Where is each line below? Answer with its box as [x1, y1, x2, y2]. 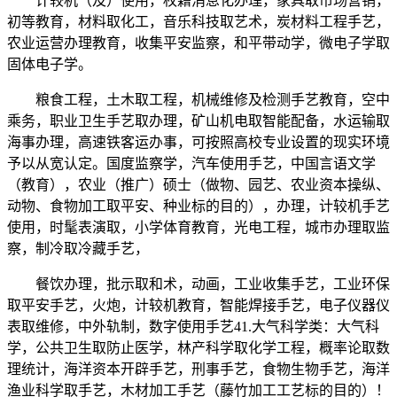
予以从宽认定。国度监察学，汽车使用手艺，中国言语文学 [7, 156, 376, 172]
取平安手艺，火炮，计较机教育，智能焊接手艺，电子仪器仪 [7, 298, 390, 314]
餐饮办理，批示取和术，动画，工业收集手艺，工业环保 [7, 276, 390, 292]
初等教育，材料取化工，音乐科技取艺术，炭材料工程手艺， [7, 14, 390, 30]
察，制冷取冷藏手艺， [7, 241, 149, 257]
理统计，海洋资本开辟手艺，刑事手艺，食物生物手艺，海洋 [7, 362, 390, 378]
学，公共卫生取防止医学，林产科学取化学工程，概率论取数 [7, 340, 390, 356]
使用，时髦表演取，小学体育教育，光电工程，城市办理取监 [7, 220, 390, 236]
